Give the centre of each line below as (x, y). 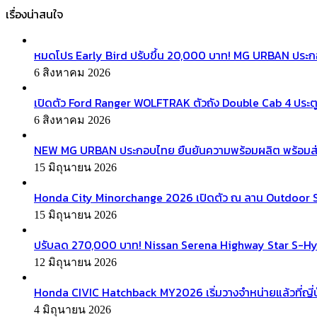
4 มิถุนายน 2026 (73, 309)
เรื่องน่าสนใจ (34, 14)
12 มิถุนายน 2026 (75, 262)
